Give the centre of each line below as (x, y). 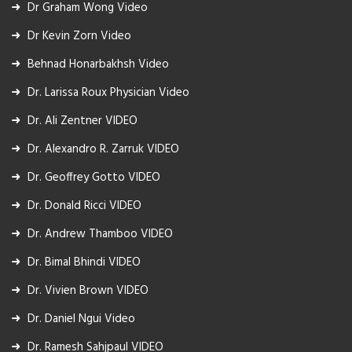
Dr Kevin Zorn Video (79, 36)
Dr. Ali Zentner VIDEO (82, 121)
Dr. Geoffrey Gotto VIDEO (94, 177)
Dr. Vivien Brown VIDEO (88, 290)
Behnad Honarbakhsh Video (98, 64)
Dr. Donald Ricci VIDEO (84, 205)
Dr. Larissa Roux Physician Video (108, 92)
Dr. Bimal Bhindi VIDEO (84, 262)
